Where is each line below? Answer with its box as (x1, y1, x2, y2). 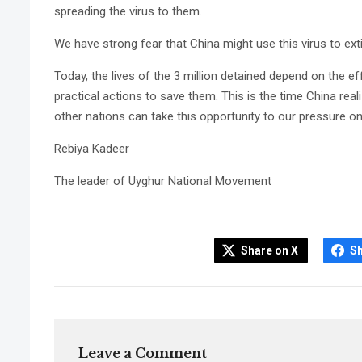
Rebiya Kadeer (54, 141, 129, 156)
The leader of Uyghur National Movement (54, 174, 271, 188)
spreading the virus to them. (54, 4, 202, 19)
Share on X (241, 244, 298, 257)
